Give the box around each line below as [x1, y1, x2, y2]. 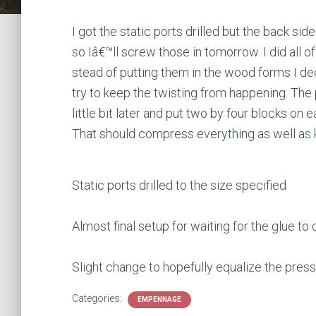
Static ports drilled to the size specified [72, 178, 286, 193]
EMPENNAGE [138, 296, 181, 303]
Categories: [72, 293, 124, 304]
